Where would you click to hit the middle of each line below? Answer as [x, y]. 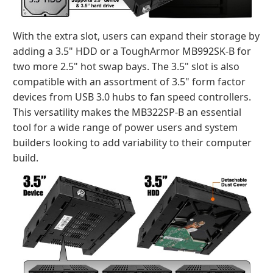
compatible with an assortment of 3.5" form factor [129, 82]
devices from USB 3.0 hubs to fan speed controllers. [132, 97]
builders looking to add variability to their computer [132, 143]
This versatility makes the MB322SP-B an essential [127, 112]
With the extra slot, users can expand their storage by [136, 36]
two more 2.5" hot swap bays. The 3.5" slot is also [126, 66]
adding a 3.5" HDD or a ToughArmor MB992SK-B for [132, 51]
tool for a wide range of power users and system [125, 127]
